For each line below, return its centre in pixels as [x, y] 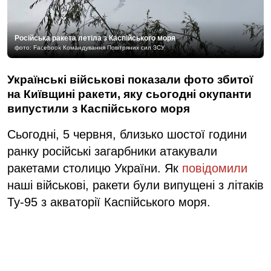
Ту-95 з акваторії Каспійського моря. [109, 202]
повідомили [215, 168]
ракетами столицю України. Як [95, 168]
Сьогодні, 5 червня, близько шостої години [127, 134]
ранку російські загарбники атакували [112, 151]
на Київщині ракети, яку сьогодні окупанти [129, 94]
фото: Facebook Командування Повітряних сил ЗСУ [90, 47]
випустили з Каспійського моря [99, 108]
